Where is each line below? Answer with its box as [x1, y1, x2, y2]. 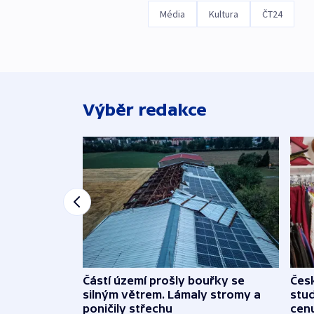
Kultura [208, 8, 238, 21]
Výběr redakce [83, 100, 207, 120]
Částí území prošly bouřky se [83, 273, 245, 287]
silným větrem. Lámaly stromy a [83, 287, 261, 301]
